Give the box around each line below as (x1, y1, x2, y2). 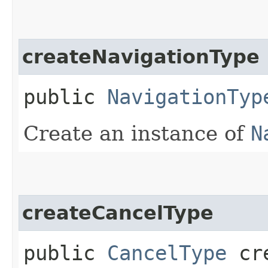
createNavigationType (22, 45, 260, 68)
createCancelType (22, 202, 214, 224)
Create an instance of (23, 121, 251, 145)
